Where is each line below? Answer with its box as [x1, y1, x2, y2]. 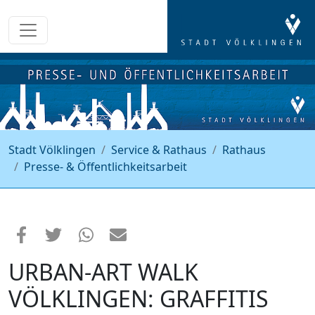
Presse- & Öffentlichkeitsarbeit [24, 159, 187, 175]
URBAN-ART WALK [8, 257, 198, 288]
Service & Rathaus [111, 142, 207, 158]
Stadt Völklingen [8, 142, 96, 158]
